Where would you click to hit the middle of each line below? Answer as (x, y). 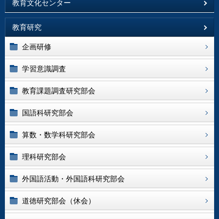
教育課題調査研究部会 (59, 91)
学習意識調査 (44, 69)
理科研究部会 (44, 157)
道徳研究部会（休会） (59, 201)
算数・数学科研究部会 (59, 135)
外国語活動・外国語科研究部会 (73, 179)
